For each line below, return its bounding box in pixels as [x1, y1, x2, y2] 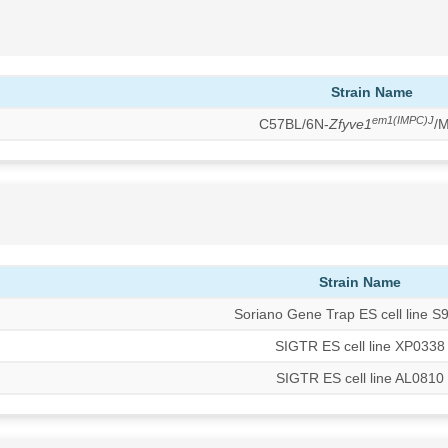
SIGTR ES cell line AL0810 [276, 369, 445, 386]
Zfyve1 [328, 116, 372, 133]
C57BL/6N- [258, 116, 329, 133]
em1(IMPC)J [371, 113, 434, 126]
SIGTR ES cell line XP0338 [275, 337, 446, 354]
